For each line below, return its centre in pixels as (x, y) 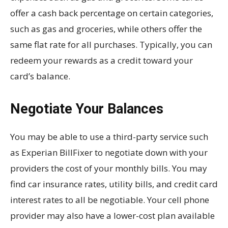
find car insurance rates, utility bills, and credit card (114, 184)
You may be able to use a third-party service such (109, 137)
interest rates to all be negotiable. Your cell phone (110, 200)
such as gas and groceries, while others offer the (106, 29)
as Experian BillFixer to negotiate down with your (109, 153)
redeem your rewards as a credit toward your (102, 61)
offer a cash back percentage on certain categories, (112, 13)
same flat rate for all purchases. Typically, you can (111, 45)
